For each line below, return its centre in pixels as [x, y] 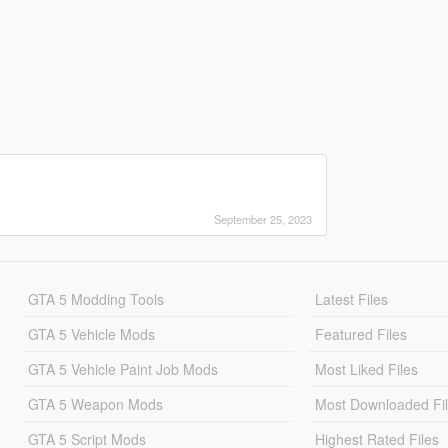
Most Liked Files [367, 368]
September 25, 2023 [262, 218]
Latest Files [352, 298]
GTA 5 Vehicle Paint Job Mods [122, 368]
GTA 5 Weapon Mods [95, 403]
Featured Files [361, 333]
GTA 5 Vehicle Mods [91, 333]
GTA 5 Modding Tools [95, 298]
